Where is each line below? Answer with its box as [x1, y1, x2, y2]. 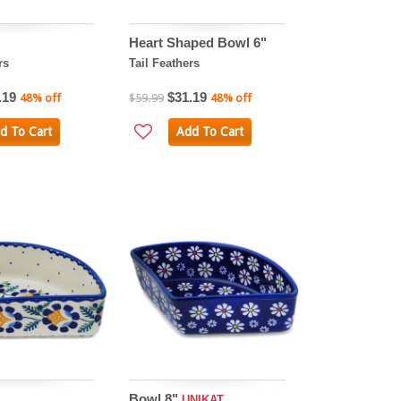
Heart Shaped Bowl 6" [129, 34, 268, 50]
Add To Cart [175, 124, 243, 139]
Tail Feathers [129, 55, 200, 70]
